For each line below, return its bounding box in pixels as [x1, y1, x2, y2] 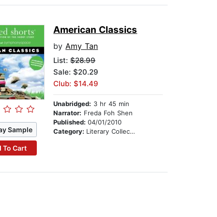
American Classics [53, 24, 138, 36]
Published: [53, 118, 88, 126]
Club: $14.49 [53, 79, 99, 89]
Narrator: [53, 109, 82, 117]
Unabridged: [53, 100, 92, 108]
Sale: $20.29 [53, 67, 99, 77]
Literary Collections [86, 127, 130, 136]
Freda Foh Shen [81, 109, 133, 117]
